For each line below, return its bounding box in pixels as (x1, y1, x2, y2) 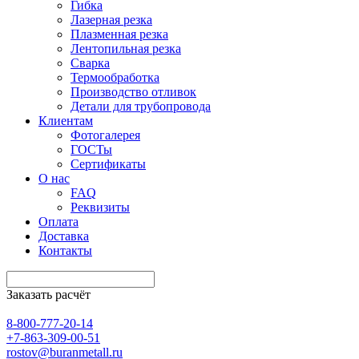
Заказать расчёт (6, 288, 91, 301)
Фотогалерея (71, 128, 140, 142)
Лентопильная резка (71, 42, 181, 55)
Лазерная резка (71, 13, 152, 26)
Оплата (38, 215, 79, 228)
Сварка (71, 56, 110, 70)
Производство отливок (71, 85, 196, 99)
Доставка (38, 229, 89, 243)
